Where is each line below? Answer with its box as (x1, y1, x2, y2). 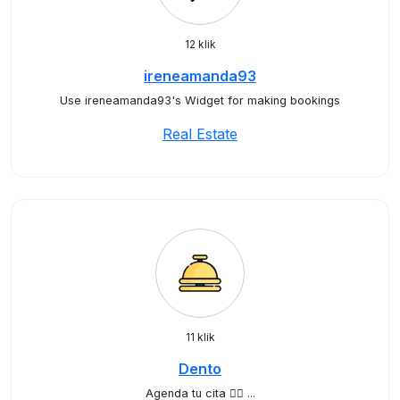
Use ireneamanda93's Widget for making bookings (60, 94, 340, 107)
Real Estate (162, 125, 237, 143)
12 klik (184, 37, 216, 51)
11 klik (185, 330, 215, 344)
